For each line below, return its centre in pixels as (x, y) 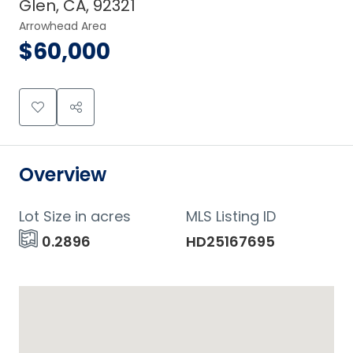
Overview (63, 175)
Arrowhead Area (63, 26)
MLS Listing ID (231, 216)
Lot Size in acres (75, 216)
